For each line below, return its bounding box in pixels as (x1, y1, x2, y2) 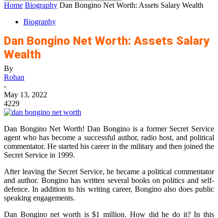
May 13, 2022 (4, 91, 47, 99)
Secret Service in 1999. (4, 151, 75, 159)
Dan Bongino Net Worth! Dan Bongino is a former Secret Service (4, 125, 214, 133)
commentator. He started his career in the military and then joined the (4, 142, 214, 150)
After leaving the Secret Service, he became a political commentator (4, 167, 214, 176)
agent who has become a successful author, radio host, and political (4, 133, 214, 142)
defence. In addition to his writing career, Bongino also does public (4, 185, 214, 193)
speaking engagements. (4, 194, 75, 202)
